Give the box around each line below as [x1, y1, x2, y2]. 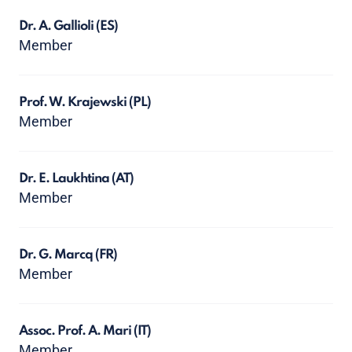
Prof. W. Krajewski [19, 96, 129, 109]
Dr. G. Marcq [19, 248, 95, 262]
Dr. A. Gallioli [19, 20, 96, 33]
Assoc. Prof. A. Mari [19, 324, 134, 338]
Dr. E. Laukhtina [19, 172, 112, 185]
